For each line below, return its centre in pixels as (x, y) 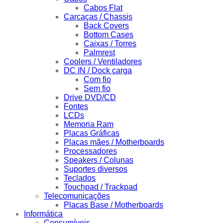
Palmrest (99, 53)
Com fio (97, 80)
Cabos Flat (103, 8)
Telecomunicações (77, 196)
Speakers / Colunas (99, 160)
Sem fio (97, 89)
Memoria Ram (89, 124)
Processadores (90, 151)
